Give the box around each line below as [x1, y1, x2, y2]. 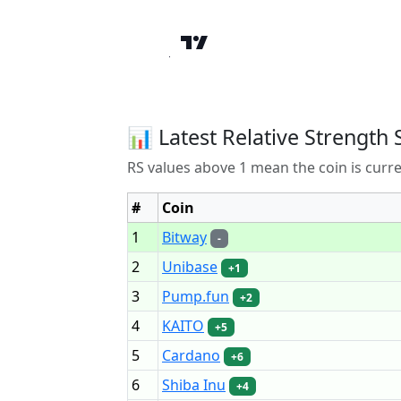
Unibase [162, 256, 218, 277]
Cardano [162, 345, 220, 365]
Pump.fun [162, 286, 229, 306]
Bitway [162, 226, 207, 247]
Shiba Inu [162, 374, 226, 395]
